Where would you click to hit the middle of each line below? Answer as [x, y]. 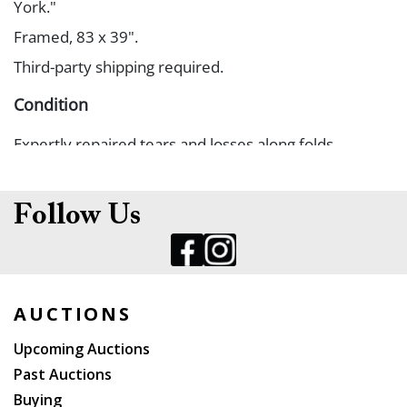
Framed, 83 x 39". [76, 37]
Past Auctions [63, 374]
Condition [51, 104]
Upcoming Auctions [82, 349]
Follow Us [77, 216]
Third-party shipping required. [119, 67]
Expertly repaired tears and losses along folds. [175, 144]
